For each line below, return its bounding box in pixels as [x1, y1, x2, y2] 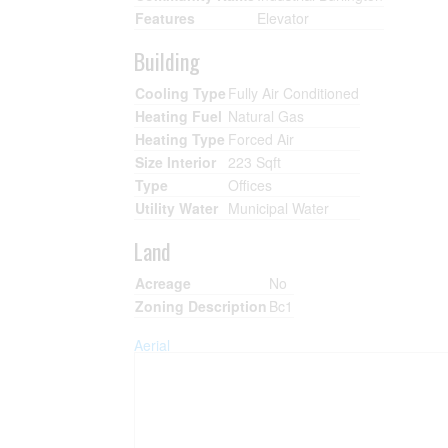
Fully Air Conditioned [228, 83, 360, 103]
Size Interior [135, 152, 217, 172]
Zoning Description [135, 296, 268, 316]
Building [134, 45, 201, 77]
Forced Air [228, 129, 295, 149]
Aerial [134, 335, 171, 355]
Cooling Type [135, 83, 227, 103]
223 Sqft [228, 152, 282, 172]
